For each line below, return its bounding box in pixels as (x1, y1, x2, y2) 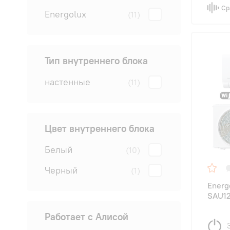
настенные (45, 76, 90, 88)
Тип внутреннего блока (45, 54, 148, 67)
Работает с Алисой (45, 210, 128, 223)
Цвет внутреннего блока (45, 122, 155, 135)
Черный (45, 164, 78, 177)
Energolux (45, 8, 86, 21)
